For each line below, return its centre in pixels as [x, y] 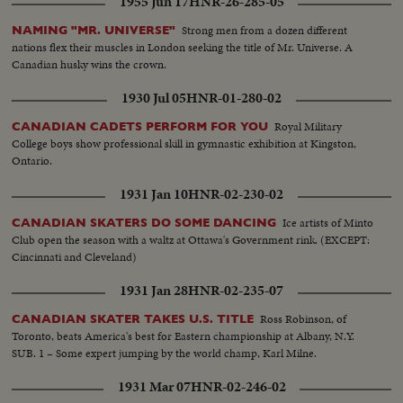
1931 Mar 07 [154, 386]
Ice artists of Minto [328, 222]
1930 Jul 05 [154, 98]
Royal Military [309, 126]
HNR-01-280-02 [234, 98]
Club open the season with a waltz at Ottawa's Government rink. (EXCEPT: [191, 239]
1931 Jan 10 [154, 194]
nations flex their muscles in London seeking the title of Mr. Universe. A [183, 47]
